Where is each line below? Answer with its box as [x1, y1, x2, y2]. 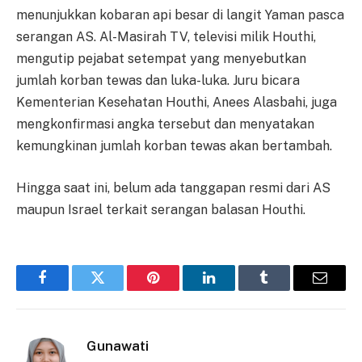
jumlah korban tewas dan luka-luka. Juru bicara [16, 73, 300, 89]
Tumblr [263, 282, 306, 297]
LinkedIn [207, 282, 261, 297]
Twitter [96, 282, 139, 297]
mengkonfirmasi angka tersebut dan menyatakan [16, 116, 314, 133]
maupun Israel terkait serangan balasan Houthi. [16, 201, 305, 217]
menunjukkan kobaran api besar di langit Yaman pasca [16, 7, 344, 23]
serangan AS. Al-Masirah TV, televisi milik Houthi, [16, 29, 316, 45]
